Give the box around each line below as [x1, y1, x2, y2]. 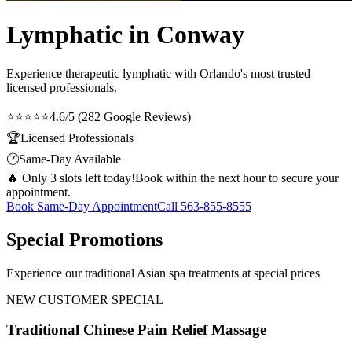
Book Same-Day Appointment [6, 199, 157, 213]
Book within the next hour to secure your [135, 170, 339, 185]
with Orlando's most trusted [171, 66, 310, 80]
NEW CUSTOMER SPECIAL [6, 292, 163, 306]
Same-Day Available [19, 152, 121, 166]
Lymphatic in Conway [6, 20, 244, 49]
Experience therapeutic [6, 66, 123, 80]
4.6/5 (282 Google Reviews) [49, 109, 191, 123]
